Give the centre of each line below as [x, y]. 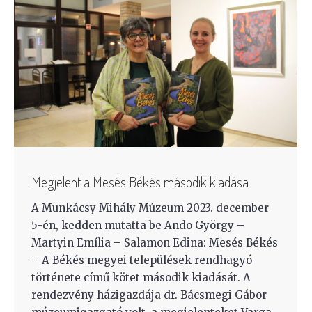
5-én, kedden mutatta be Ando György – [138, 226]
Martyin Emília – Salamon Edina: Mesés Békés [155, 243]
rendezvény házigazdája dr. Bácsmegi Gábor [149, 295]
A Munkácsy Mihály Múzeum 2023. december [150, 208]
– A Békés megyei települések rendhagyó [142, 260]
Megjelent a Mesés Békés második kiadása [140, 182]
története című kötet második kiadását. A [141, 278]
